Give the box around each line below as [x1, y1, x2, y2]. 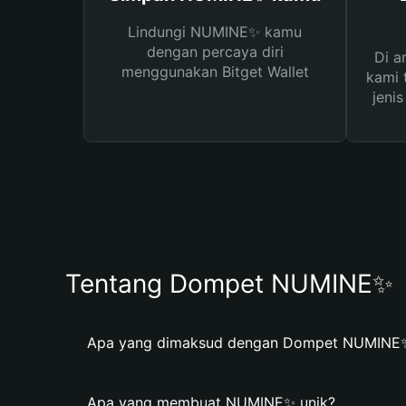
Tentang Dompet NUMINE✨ [65, 268, 393, 299]
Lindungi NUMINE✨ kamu [128, 23, 302, 41]
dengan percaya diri [146, 43, 284, 61]
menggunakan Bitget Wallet [121, 63, 309, 81]
